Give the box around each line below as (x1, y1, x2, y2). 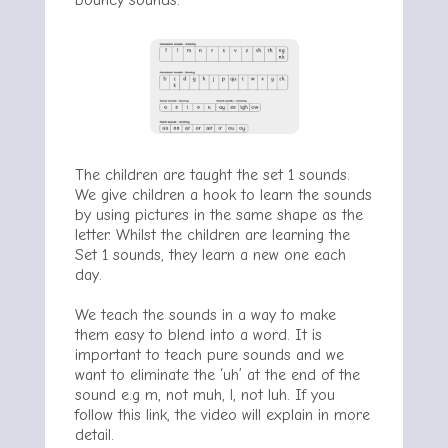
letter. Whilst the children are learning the (75, 226, 350, 245)
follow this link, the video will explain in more (75, 406, 370, 425)
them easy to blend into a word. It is (75, 326, 322, 345)
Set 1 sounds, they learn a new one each (75, 246, 346, 265)
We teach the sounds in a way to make (75, 306, 336, 325)
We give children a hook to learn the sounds (75, 186, 372, 205)
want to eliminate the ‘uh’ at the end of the (75, 366, 360, 385)
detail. (75, 426, 114, 445)
